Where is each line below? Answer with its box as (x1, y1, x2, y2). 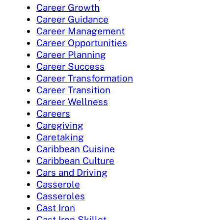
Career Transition (36, 84, 110, 96)
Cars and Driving (36, 167, 108, 178)
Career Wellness (36, 96, 108, 108)
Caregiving (36, 120, 83, 131)
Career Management (36, 26, 125, 37)
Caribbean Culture (36, 155, 114, 166)
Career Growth (36, 2, 100, 13)
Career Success (36, 61, 105, 72)
